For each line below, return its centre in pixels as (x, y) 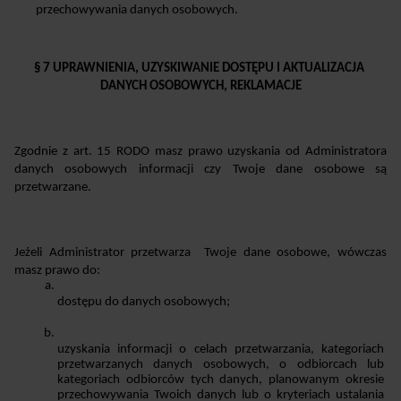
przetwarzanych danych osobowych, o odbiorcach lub (221, 364)
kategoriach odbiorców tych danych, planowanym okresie (221, 380)
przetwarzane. (53, 187)
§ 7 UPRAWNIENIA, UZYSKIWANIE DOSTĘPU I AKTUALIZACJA (199, 68)
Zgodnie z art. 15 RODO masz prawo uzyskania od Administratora (200, 151)
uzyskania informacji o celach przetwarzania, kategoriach (221, 349)
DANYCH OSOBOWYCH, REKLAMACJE (200, 86)
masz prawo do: (57, 270)
